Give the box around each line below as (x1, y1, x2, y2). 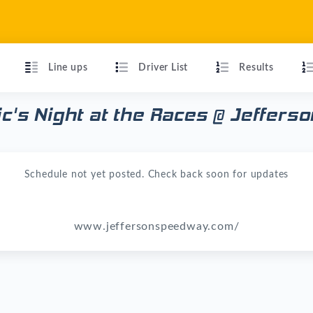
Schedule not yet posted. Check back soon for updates (24, 170, 289, 180)
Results (239, 63, 274, 73)
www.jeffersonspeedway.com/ (73, 221, 240, 232)
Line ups (48, 63, 88, 73)
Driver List (138, 63, 189, 73)
